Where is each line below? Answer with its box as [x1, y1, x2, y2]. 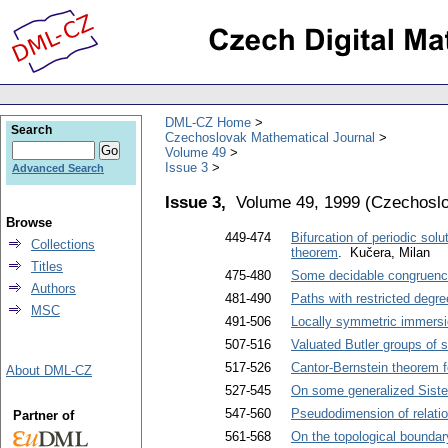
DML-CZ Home [165, 114, 251, 130]
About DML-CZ [6, 363, 92, 378]
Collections [31, 237, 95, 252]
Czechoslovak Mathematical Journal [165, 129, 375, 145]
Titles [31, 259, 63, 274]
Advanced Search [12, 162, 104, 174]
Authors [31, 281, 76, 296]
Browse [6, 215, 52, 230]
